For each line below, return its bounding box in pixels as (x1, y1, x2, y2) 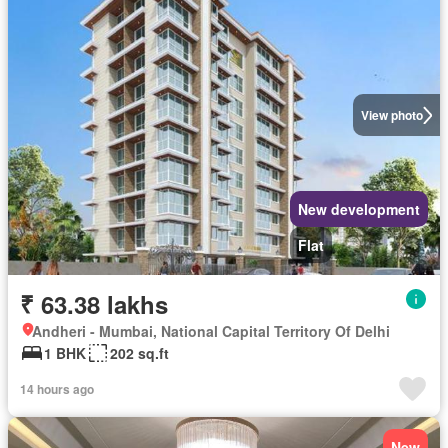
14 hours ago (20, 380, 94, 398)
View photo (360, 106, 423, 124)
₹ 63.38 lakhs (20, 287, 168, 321)
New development (298, 199, 420, 219)
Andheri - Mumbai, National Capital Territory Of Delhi (32, 321, 390, 341)
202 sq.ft (110, 343, 169, 363)
